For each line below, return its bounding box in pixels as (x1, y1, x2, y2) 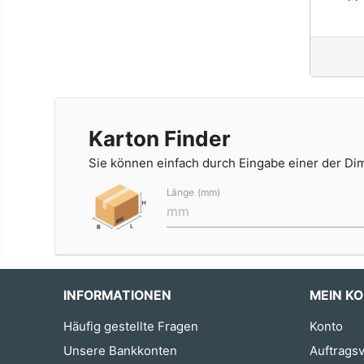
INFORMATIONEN (63, 288, 172, 303)
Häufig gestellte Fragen (63, 318, 199, 334)
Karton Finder (89, 125, 232, 151)
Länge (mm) (167, 185, 221, 198)
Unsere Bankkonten (63, 343, 178, 358)
